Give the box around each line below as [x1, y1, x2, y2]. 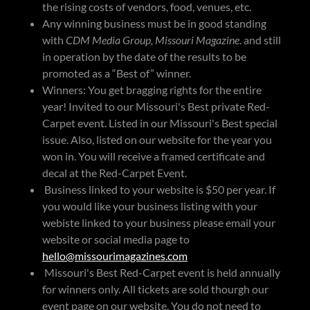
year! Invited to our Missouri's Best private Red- [42, 100, 270, 113]
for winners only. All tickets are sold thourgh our [42, 282, 268, 295]
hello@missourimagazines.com [42, 249, 188, 262]
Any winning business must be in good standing [42, 17, 266, 30]
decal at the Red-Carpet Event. [42, 166, 187, 179]
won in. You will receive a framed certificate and [42, 149, 265, 163]
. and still [239, 33, 281, 46]
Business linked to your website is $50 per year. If [42, 183, 275, 196]
